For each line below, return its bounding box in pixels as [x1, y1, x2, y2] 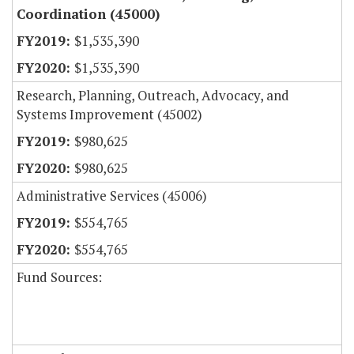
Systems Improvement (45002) [17, 105, 202, 124]
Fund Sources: [17, 268, 102, 287]
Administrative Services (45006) [17, 186, 207, 205]
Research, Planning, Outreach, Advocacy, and [17, 86, 289, 105]
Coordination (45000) [17, 5, 160, 24]
